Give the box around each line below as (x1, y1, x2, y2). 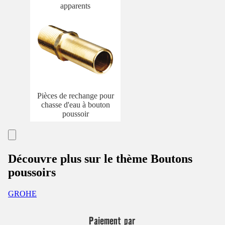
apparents (60, 2, 90, 11)
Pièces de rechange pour (37, 91, 114, 100)
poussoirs (8, 165, 56, 179)
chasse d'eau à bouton (41, 100, 110, 109)
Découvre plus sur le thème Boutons (8, 152, 192, 165)
